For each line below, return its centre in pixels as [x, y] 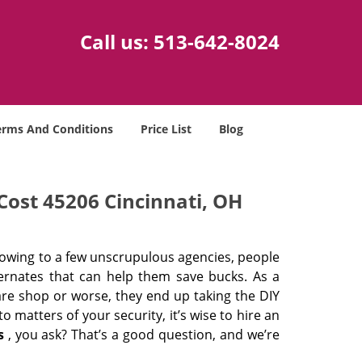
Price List [166, 129]
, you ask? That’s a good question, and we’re [142, 335]
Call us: [117, 42]
